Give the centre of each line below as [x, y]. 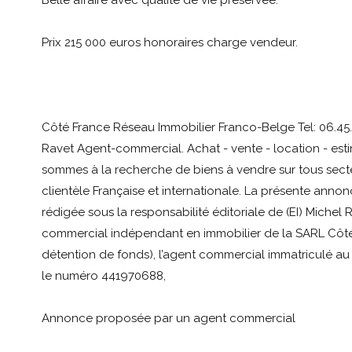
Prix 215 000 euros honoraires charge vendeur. [169, 43]
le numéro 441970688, [103, 276]
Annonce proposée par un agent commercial [168, 319]
